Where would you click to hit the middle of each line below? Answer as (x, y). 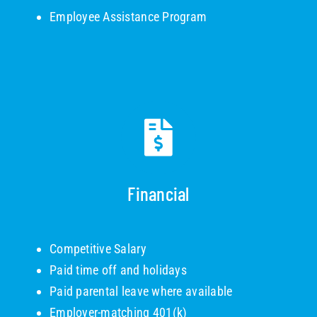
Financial (158, 194)
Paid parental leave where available (141, 292)
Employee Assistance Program (128, 16)
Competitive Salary (98, 249)
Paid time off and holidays (118, 270)
